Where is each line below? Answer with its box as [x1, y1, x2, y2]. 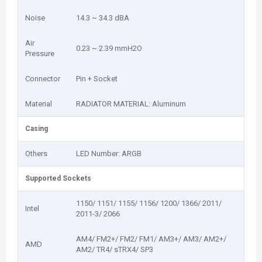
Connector [25, 74, 60, 83]
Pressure [25, 49, 54, 58]
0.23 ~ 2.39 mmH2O [76, 44, 142, 53]
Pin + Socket [76, 74, 118, 83]
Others [25, 149, 47, 158]
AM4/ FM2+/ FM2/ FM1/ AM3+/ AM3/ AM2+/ [76, 235, 226, 243]
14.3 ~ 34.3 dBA [76, 13, 129, 22]
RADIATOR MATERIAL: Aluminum [76, 99, 186, 108]
